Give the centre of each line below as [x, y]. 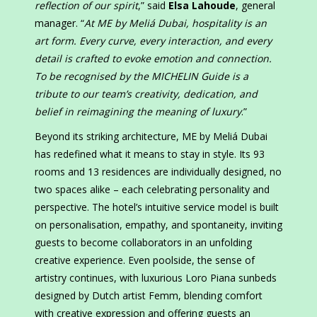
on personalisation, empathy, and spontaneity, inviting [158, 225]
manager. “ [59, 23]
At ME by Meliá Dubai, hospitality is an [175, 23]
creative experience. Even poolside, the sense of [145, 260]
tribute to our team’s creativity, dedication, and [146, 94]
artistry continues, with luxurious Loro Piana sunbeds [156, 278]
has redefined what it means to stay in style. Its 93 [150, 154]
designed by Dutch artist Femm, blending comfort [149, 296]
